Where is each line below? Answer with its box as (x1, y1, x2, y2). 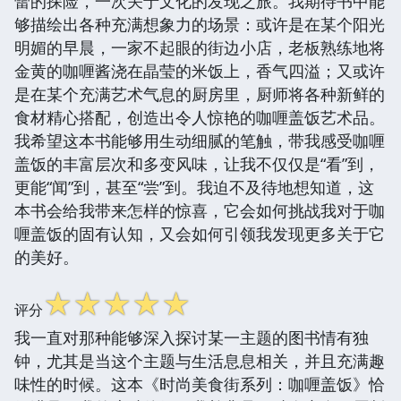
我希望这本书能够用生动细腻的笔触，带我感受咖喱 (14, 129, 385, 151)
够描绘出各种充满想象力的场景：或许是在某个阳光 (14, 13, 385, 35)
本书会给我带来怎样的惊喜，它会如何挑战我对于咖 (14, 199, 385, 221)
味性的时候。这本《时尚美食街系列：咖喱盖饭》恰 (14, 372, 385, 395)
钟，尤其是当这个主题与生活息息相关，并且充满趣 (14, 349, 385, 371)
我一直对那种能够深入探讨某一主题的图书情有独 (14, 326, 369, 348)
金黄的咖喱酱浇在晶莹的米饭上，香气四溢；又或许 (14, 59, 385, 81)
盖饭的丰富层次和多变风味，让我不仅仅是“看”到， (14, 152, 380, 175)
